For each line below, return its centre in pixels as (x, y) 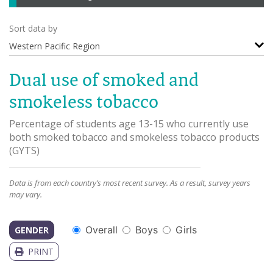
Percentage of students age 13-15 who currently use (129, 124)
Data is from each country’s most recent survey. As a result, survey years (130, 183)
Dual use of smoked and (104, 79)
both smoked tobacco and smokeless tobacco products (134, 137)
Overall (101, 230)
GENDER (32, 230)
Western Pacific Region (56, 46)
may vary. (26, 194)
